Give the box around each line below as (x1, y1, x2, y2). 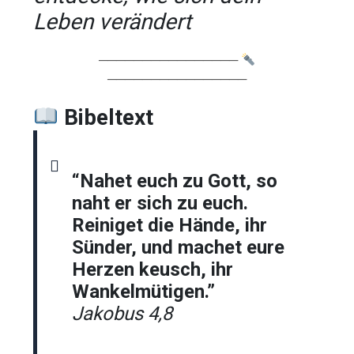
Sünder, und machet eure (72, 235, 285, 258)
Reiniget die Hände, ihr (72, 213, 268, 236)
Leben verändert (33, 8, 192, 35)
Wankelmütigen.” (72, 280, 216, 303)
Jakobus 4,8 (72, 302, 173, 325)
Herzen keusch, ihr (72, 258, 234, 281)
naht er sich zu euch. (72, 191, 249, 214)
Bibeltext (63, 104, 153, 130)
